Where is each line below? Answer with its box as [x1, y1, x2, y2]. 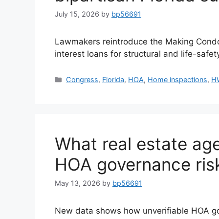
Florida [102, 75, 125, 84]
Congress [66, 75, 99, 84]
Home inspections [148, 75, 208, 84]
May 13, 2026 [55, 179, 100, 188]
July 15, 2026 [55, 10, 99, 19]
